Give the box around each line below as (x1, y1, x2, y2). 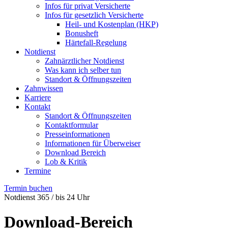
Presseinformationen (45, 130, 110, 138)
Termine (24, 166, 51, 175)
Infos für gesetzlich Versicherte (45, 11, 144, 19)
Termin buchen (4, 184, 52, 192)
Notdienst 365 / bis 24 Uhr (4, 193, 90, 202)
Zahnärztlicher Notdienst (45, 56, 124, 65)
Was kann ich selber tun (45, 66, 121, 74)
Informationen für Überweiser (45, 139, 140, 148)
